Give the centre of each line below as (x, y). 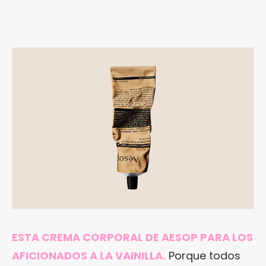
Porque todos (203, 255)
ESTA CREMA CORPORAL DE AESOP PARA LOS (132, 237)
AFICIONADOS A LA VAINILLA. (89, 255)
